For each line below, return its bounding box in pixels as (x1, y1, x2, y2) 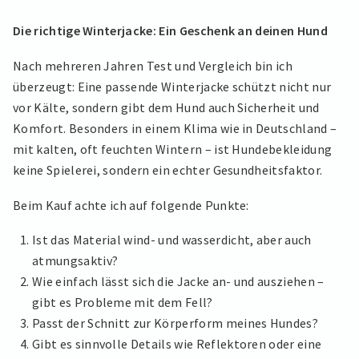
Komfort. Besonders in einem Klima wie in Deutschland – (13, 119, 337, 136)
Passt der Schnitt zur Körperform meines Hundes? (32, 315, 319, 332)
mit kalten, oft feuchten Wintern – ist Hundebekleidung (13, 140, 333, 157)
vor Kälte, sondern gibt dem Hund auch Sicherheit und (13, 99, 320, 115)
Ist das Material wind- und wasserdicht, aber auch (32, 232, 312, 248)
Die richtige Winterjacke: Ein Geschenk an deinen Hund (13, 22, 328, 39)
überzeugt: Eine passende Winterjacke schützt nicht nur (13, 78, 332, 95)
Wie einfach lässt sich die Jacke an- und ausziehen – (32, 273, 325, 290)
